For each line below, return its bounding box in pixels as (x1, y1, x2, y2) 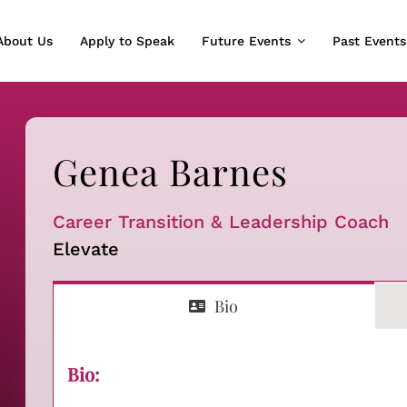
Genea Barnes (52, 146, 288, 195)
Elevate (52, 237, 119, 260)
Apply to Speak (79, 33, 174, 48)
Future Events (201, 33, 291, 48)
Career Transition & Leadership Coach (52, 210, 389, 233)
